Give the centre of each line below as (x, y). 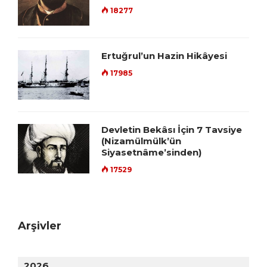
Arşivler (40, 226)
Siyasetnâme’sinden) (151, 153)
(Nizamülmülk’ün (141, 141)
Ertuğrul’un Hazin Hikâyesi (164, 56)
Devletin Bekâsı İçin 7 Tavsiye (172, 130)
